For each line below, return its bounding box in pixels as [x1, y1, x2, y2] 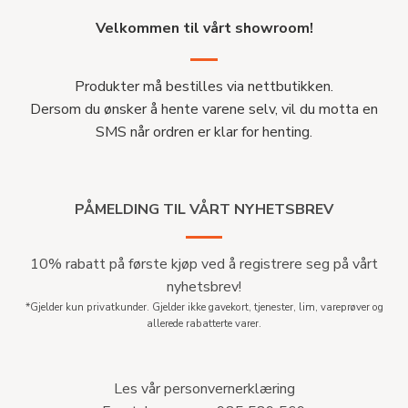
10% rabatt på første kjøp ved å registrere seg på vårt [30, 254, 378, 275]
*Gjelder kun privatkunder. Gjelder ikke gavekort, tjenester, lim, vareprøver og [25, 300, 383, 315]
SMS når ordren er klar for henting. [96, 122, 312, 143]
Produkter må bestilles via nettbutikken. [75, 76, 333, 97]
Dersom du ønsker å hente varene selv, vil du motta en [30, 99, 378, 120]
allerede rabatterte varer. [147, 316, 261, 331]
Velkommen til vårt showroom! [95, 17, 313, 38]
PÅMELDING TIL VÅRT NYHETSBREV [75, 199, 333, 220]
